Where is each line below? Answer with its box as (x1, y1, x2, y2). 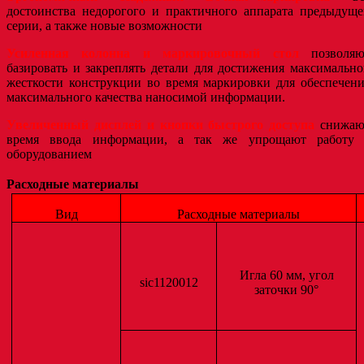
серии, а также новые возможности (6, 18, 202, 32)
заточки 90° (254, 282, 319, 297)
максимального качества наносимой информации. (6, 89, 285, 104)
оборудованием (6, 146, 92, 161)
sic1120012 (139, 275, 198, 289)
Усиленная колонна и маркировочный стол (6, 45, 299, 60)
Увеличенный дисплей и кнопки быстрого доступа (6, 117, 315, 132)
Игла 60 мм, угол (239, 267, 334, 282)
